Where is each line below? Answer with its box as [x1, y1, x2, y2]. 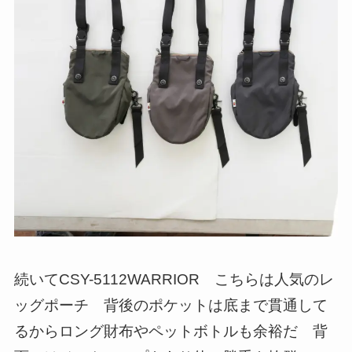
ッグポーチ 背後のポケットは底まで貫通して [13, 296, 328, 313]
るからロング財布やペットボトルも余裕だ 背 [13, 322, 328, 339]
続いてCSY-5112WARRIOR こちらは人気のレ [13, 270, 334, 288]
